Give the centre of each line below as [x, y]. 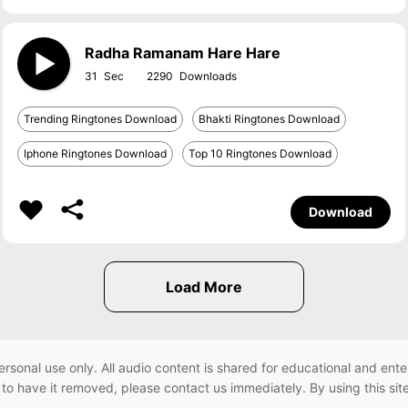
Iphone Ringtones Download [96, 153]
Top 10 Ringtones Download [260, 153]
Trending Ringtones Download [101, 119]
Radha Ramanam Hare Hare [183, 53]
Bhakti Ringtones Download [270, 119]
